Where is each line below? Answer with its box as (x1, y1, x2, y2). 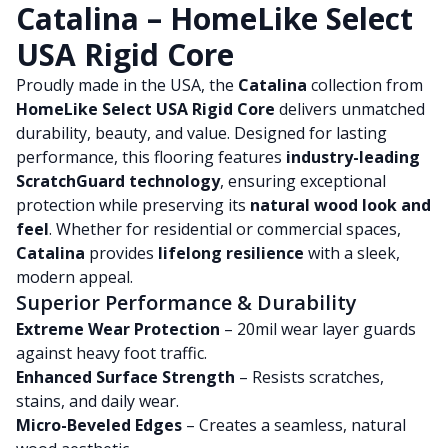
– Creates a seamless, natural (182, 414, 406, 436)
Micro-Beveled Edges (16, 414, 182, 436)
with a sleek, (304, 242, 400, 264)
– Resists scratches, (235, 366, 384, 388)
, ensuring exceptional (220, 170, 386, 192)
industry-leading (286, 146, 420, 168)
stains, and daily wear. (16, 390, 179, 412)
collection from (307, 74, 423, 96)
